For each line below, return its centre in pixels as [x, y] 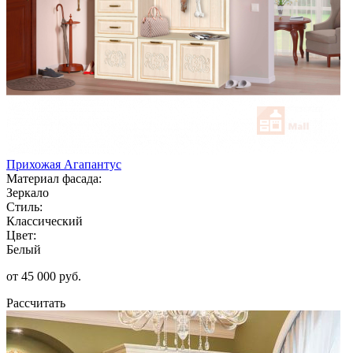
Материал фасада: [54, 178]
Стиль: [24, 206]
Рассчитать [36, 303]
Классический [45, 221]
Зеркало [28, 192]
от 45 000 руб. [44, 276]
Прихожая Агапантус [64, 164]
